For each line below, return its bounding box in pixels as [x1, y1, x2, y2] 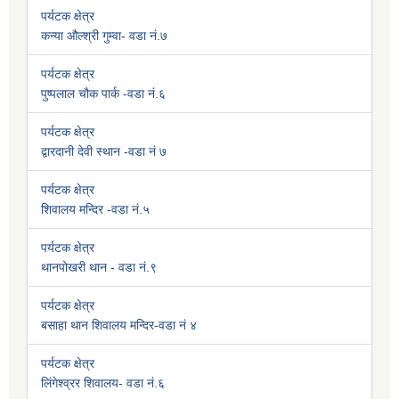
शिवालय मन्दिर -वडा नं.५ [41, 202, 150, 217]
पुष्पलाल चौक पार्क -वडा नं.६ [41, 86, 166, 102]
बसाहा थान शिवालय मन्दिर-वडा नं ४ [41, 318, 197, 333]
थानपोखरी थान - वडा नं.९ [41, 260, 157, 275]
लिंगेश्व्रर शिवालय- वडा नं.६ [41, 376, 165, 391]
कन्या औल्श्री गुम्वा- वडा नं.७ [41, 28, 167, 44]
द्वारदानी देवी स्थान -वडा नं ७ [41, 144, 167, 159]
